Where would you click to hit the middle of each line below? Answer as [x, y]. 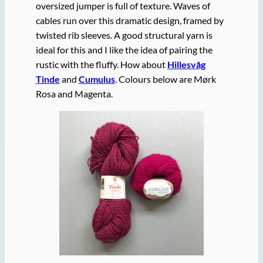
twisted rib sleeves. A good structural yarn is [124, 35]
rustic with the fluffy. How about [101, 65]
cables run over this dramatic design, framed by [129, 21]
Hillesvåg [186, 65]
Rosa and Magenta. [74, 94]
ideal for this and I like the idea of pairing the [124, 50]
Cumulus [97, 79]
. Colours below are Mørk [165, 79]
